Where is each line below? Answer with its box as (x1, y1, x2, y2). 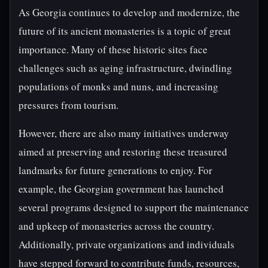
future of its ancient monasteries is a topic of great (19, 24, 231, 38)
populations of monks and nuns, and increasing (19, 80, 218, 93)
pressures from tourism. (19, 98, 118, 112)
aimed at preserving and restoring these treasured (19, 145, 227, 159)
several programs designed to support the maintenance (19, 200, 249, 214)
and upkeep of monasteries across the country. (19, 219, 214, 233)
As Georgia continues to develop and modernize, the (19, 5, 240, 19)
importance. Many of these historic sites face (19, 42, 208, 56)
